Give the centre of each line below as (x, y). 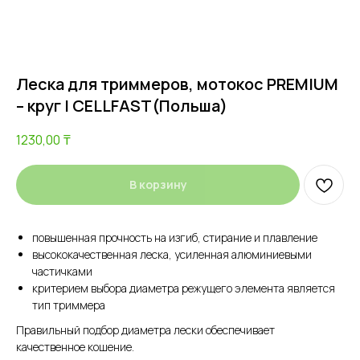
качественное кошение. (75, 346)
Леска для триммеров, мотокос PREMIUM (177, 84)
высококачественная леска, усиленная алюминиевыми (172, 254)
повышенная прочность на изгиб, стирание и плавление (175, 237)
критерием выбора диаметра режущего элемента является (184, 288)
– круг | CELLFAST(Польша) (122, 105)
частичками (62, 271)
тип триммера (69, 305)
